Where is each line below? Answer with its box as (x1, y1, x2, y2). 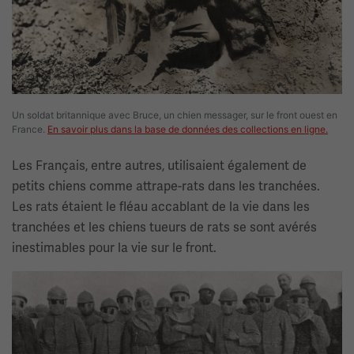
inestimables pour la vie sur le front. (12, 239, 217, 257)
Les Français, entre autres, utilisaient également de (12, 157, 307, 175)
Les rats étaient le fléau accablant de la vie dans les (12, 198, 310, 216)
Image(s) (12, 273, 64, 289)
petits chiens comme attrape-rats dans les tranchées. (12, 178, 320, 195)
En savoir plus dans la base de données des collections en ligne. (47, 123, 328, 136)
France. (12, 123, 47, 136)
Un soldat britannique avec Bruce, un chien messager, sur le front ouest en (12, 109, 337, 122)
